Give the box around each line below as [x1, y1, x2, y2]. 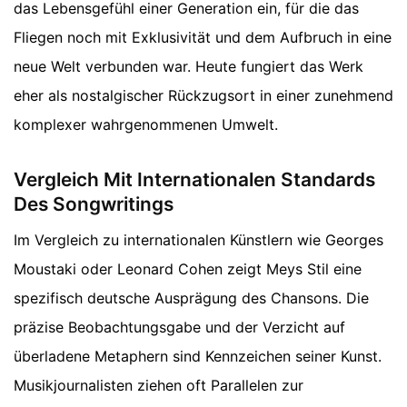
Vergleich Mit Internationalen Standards [14, 167, 375, 191]
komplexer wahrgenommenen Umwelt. [14, 114, 278, 134]
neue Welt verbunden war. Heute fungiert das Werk [14, 56, 363, 75]
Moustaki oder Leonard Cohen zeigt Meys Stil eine [14, 260, 362, 279]
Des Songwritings [14, 192, 174, 215]
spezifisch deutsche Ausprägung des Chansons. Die [14, 289, 369, 308]
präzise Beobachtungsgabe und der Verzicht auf [14, 318, 345, 337]
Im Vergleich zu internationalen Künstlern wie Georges [14, 231, 383, 250]
